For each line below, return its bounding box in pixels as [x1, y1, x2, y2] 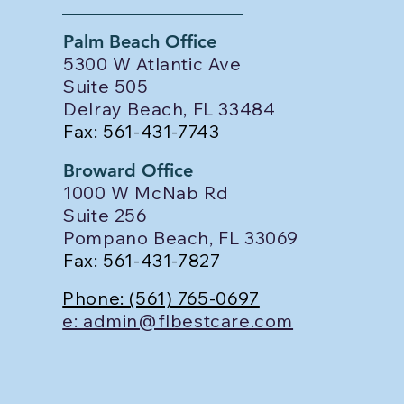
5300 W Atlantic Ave [63, 52, 247, 75]
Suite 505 [63, 75, 149, 97]
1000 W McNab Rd [63, 181, 234, 204]
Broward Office [63, 160, 194, 181]
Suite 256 [63, 204, 148, 226]
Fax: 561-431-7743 [63, 120, 220, 142]
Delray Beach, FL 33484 [63, 97, 276, 120]
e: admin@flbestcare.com [62, 309, 294, 332]
